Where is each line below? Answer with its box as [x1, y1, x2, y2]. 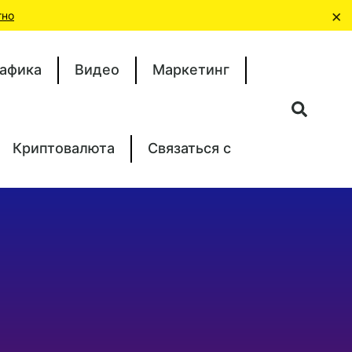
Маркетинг [152, 61, 229, 78]
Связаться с [147, 140, 231, 156]
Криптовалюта [12, 140, 115, 156]
